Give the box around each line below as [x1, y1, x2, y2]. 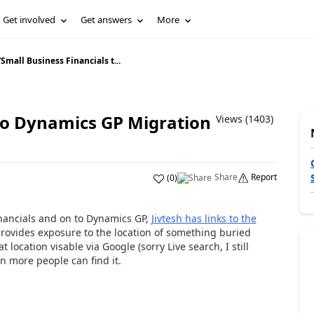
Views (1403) [215, 112, 273, 125]
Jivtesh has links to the [151, 212, 257, 225]
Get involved [3, 13, 56, 26]
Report [250, 171, 277, 183]
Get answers [81, 13, 132, 26]
